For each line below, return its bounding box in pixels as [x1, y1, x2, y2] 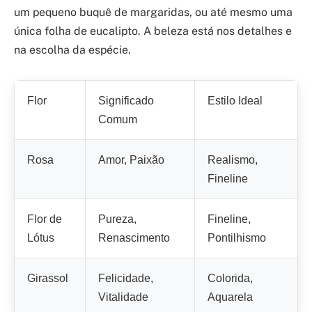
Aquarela [208, 290, 253, 303]
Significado [98, 94, 154, 107]
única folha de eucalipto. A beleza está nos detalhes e [14, 24, 292, 38]
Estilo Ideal [208, 94, 263, 107]
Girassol [27, 272, 68, 284]
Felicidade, [98, 272, 153, 284]
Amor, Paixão [98, 153, 164, 166]
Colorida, [208, 272, 253, 284]
